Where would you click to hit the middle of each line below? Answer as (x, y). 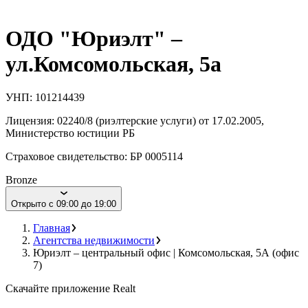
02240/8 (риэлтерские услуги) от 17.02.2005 (159, 121)
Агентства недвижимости (94, 241)
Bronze (21, 180)
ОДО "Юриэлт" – (94, 38)
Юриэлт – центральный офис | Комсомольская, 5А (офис (166, 253)
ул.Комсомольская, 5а (113, 64)
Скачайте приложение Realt (70, 289)
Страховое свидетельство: (68, 157)
